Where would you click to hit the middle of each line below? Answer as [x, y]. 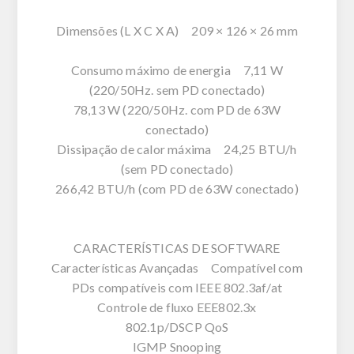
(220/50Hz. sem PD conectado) [177, 89]
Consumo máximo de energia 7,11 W [177, 70]
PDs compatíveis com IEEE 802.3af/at [177, 287]
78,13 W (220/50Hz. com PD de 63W [177, 109]
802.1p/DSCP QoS [177, 326]
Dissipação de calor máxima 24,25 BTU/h [177, 149]
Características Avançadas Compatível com [177, 267]
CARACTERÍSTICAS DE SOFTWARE [177, 247]
